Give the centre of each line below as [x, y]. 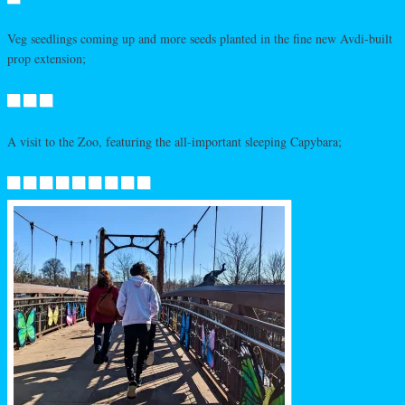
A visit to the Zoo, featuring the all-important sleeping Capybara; [174, 141]
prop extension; [47, 59]
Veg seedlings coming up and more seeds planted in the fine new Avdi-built [200, 39]
